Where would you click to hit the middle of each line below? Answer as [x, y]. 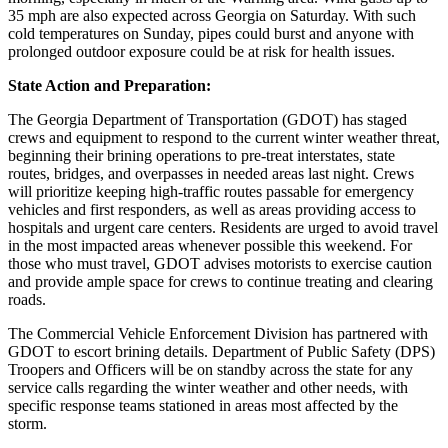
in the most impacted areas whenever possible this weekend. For [210, 246]
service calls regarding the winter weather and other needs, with [208, 388]
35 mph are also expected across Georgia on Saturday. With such [212, 16]
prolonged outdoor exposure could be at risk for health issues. [201, 52]
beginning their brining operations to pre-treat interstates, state [201, 156]
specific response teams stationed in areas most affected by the [203, 406]
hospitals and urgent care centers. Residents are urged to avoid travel [223, 228]
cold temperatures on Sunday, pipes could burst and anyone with [211, 34]
